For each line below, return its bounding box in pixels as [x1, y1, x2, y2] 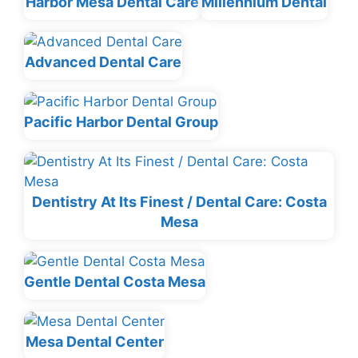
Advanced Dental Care [25, 54, 181, 71]
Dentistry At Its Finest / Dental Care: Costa [31, 193, 327, 211]
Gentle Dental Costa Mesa [24, 273, 205, 291]
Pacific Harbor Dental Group [24, 113, 218, 131]
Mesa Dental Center [25, 333, 164, 351]
